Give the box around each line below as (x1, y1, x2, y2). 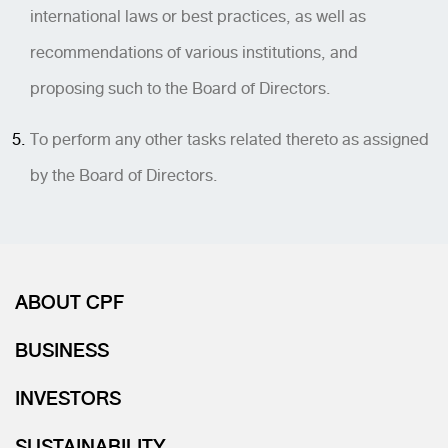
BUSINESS (15, 334, 109, 367)
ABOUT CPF (15, 286, 124, 319)
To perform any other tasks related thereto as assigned (30, 125, 429, 153)
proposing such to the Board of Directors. (30, 74, 331, 102)
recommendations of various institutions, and (30, 38, 358, 66)
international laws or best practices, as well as (30, 2, 366, 30)
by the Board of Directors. (30, 161, 218, 189)
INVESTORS (15, 382, 121, 415)
